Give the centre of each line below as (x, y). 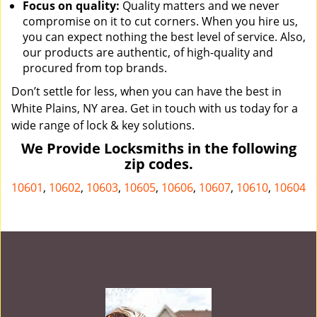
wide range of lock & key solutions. (103, 125)
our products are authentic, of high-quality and (148, 52)
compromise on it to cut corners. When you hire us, (160, 21)
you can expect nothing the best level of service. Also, (164, 37)
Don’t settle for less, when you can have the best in (146, 91)
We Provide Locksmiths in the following (158, 148)
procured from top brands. (95, 68)
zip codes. (158, 164)
